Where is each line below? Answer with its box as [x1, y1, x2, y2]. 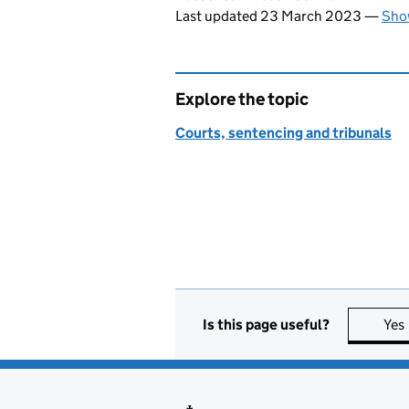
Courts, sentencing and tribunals [175, 124, 392, 142]
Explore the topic [175, 89, 309, 110]
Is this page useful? [203, 315, 330, 333]
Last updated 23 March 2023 [175, 7, 364, 25]
